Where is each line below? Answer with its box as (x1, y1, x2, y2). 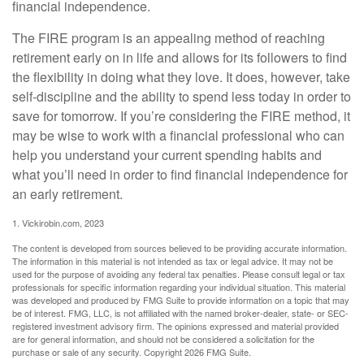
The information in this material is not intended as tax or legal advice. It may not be (12, 254, 333, 268)
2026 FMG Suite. (184, 345, 251, 359)
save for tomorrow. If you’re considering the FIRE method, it (12, 106, 350, 126)
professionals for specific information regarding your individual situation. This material (12, 280, 345, 294)
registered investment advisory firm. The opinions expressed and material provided (12, 319, 339, 333)
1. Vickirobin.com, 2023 (12, 216, 104, 230)
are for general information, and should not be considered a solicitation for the (12, 332, 314, 346)
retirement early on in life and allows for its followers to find (12, 48, 347, 67)
